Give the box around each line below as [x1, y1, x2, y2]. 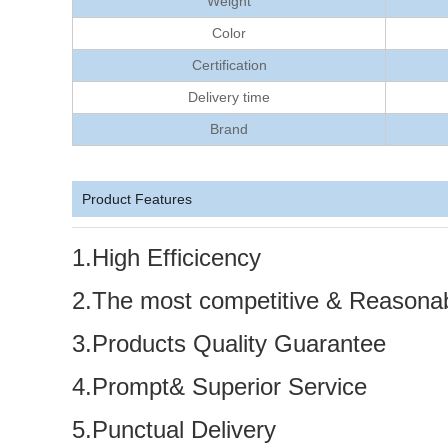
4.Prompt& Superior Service [72, 373, 367, 400]
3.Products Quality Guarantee [72, 330, 386, 357]
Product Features [82, 191, 192, 207]
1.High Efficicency [72, 244, 261, 271]
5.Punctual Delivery [72, 416, 276, 443]
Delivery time [188, 89, 270, 105]
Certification [191, 57, 267, 73]
